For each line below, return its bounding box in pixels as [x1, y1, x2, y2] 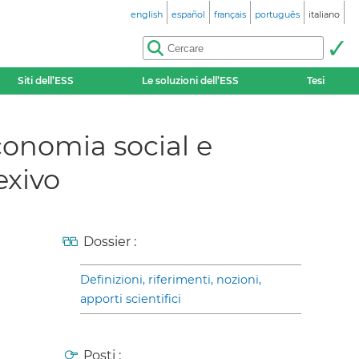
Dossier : [83, 233, 136, 249]
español [171, 9, 205, 20]
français [214, 9, 246, 20]
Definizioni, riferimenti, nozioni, [80, 272, 261, 287]
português [255, 9, 300, 20]
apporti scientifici [80, 291, 181, 306]
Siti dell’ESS [18, 75, 75, 87]
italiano [309, 9, 340, 20]
